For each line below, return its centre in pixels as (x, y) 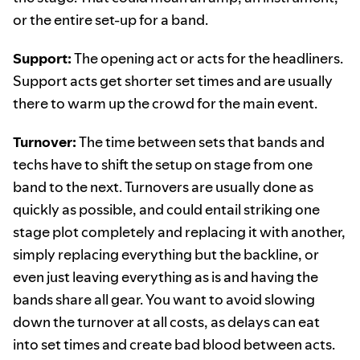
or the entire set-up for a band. (110, 20)
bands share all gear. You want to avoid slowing (164, 300)
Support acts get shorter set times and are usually (173, 81)
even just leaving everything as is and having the (166, 277)
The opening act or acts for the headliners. (207, 59)
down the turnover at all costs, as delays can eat (166, 322)
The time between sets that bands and (200, 142)
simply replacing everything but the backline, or (166, 255)
